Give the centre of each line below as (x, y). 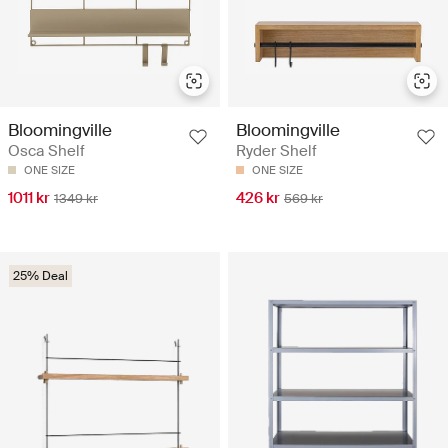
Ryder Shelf (276, 151)
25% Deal (40, 276)
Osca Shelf (46, 151)
